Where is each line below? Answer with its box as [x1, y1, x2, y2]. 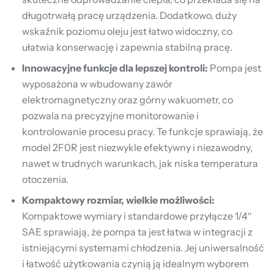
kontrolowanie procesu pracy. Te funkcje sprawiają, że [22, 125, 263, 138]
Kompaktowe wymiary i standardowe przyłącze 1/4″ [22, 210, 252, 222]
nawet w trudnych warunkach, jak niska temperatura [22, 157, 258, 169]
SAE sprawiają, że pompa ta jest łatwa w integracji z [22, 226, 253, 238]
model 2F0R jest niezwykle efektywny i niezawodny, [22, 141, 253, 154]
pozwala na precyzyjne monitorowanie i [22, 109, 199, 122]
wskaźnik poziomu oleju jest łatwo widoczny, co [22, 25, 232, 37]
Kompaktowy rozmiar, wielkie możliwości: [22, 194, 215, 206]
